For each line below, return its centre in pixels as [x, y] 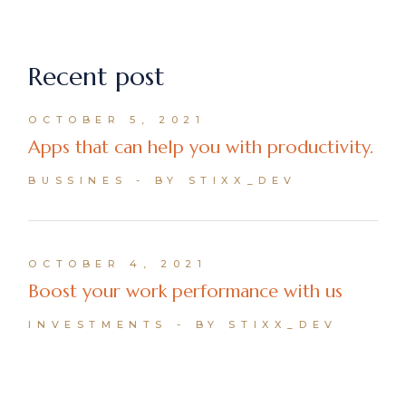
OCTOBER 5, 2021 [117, 119]
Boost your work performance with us [186, 292]
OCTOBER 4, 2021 [118, 264]
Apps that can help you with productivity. [201, 147]
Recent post [97, 76]
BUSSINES [78, 181]
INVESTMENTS [98, 325]
